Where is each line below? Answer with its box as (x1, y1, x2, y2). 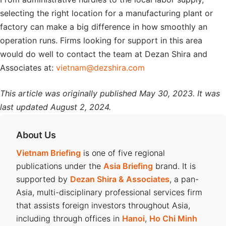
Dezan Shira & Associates (70, 174, 169, 184)
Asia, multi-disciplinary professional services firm (16, 187, 202, 197)
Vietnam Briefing (16, 147, 81, 158)
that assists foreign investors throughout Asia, (16, 200, 190, 210)
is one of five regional (81, 147, 165, 158)
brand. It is (153, 160, 196, 171)
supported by (16, 174, 70, 184)
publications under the (16, 160, 103, 171)
